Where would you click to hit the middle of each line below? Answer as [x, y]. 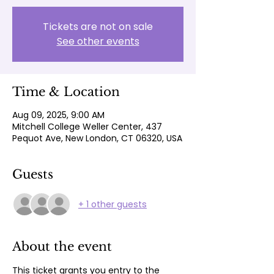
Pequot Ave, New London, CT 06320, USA [97, 138]
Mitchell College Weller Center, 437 [87, 127]
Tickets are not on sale [98, 27]
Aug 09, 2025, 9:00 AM [58, 115]
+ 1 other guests [113, 204]
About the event [62, 246]
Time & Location [66, 92]
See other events [98, 41]
